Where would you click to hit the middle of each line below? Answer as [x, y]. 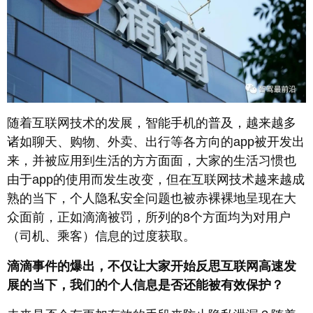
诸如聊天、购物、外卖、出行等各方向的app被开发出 [156, 142]
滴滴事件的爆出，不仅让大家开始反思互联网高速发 [152, 267]
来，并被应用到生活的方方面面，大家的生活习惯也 [152, 161]
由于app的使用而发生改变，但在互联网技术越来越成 [156, 180]
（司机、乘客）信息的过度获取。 [101, 236]
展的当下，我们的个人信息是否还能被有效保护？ [145, 285]
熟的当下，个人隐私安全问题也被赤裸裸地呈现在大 [152, 199]
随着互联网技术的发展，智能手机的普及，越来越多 [152, 123]
